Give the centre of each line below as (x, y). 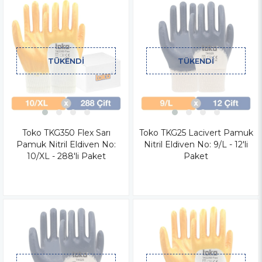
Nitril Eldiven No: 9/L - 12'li (196, 144)
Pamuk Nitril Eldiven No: (66, 144)
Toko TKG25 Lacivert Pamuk (196, 132)
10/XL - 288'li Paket (66, 156)
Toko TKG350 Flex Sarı (66, 132)
